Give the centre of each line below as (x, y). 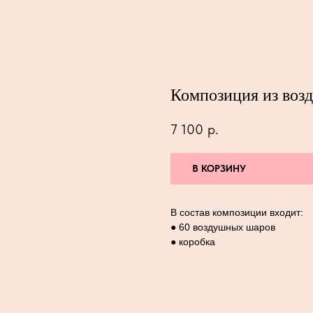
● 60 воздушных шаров (223, 227)
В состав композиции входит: (237, 213)
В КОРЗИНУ (219, 169)
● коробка (193, 242)
